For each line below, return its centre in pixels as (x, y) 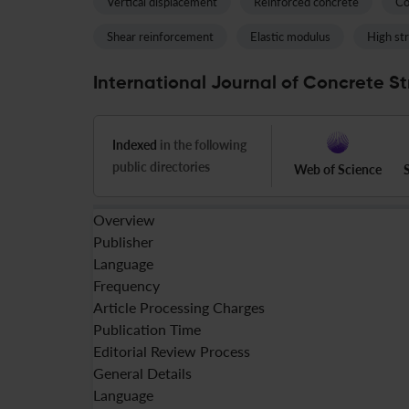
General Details (142, 373)
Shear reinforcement (160, 37)
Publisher (123, 241)
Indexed (135, 145)
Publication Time (147, 329)
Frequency (126, 285)
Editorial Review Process (172, 351)
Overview (124, 220)
